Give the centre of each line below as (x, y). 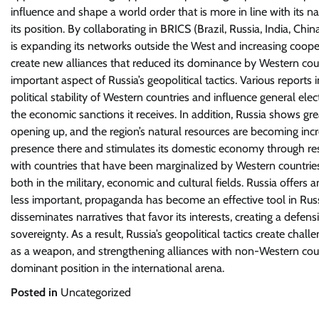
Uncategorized (96, 292)
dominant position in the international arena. (117, 268)
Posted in (36, 292)
